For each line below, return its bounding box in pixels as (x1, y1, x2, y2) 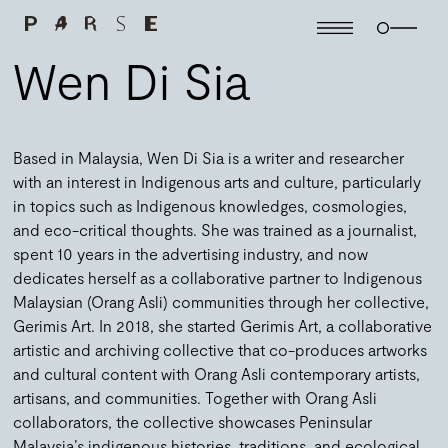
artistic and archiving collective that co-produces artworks (13, 339, 428, 359)
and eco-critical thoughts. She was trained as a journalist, (13, 219, 418, 239)
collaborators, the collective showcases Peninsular (13, 411, 373, 431)
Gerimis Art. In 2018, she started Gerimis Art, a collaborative (13, 315, 433, 335)
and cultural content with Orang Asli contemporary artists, (13, 363, 421, 383)
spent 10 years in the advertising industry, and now (13, 243, 369, 263)
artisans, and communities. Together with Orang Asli (13, 387, 378, 407)
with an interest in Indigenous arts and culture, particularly (13, 171, 422, 191)
